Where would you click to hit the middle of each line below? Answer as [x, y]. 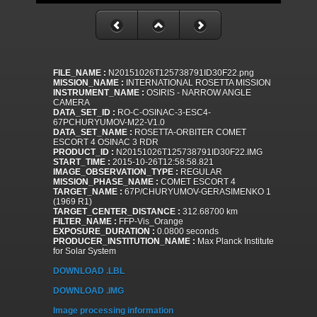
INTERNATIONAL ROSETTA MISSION [197, 83]
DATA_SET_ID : [84, 113]
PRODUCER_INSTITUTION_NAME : [124, 242]
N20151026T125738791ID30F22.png [180, 73]
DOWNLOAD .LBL [89, 271]
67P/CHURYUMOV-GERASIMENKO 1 [197, 192]
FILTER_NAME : [85, 222]
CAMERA [71, 103]
